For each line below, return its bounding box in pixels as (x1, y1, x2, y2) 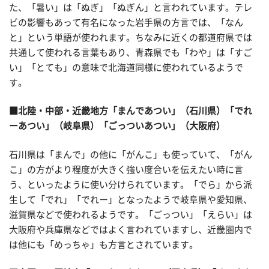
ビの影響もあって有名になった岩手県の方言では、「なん (9, 17, 243, 27)
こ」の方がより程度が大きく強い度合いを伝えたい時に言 (9, 165, 243, 174)
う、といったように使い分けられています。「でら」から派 (9, 180, 252, 189)
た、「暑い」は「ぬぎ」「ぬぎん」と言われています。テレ (9, 2, 252, 12)
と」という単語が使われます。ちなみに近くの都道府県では (9, 32, 252, 42)
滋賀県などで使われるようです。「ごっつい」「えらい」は (9, 210, 252, 219)
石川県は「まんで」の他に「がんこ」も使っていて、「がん (9, 150, 252, 159)
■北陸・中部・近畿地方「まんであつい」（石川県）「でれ (9, 106, 252, 115)
